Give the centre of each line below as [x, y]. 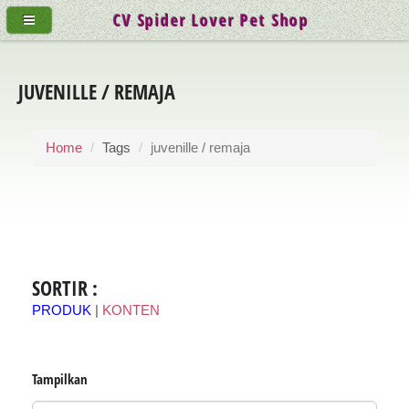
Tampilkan [60, 379]
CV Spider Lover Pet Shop [211, 20]
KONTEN [131, 311]
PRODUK [62, 311]
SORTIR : [65, 288]
